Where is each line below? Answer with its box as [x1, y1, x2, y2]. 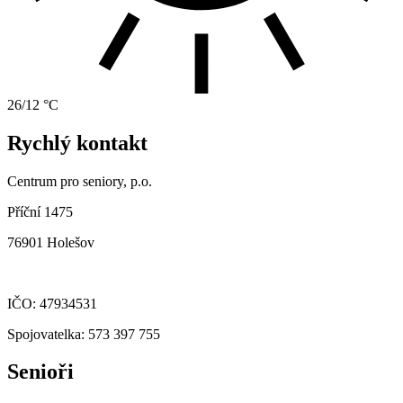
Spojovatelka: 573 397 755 [7, 326, 160, 342]
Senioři [7, 360, 74, 384]
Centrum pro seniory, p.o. [7, 173, 152, 189]
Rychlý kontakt [7, 130, 148, 155]
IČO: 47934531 [7, 295, 97, 311]
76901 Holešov [7, 234, 94, 250]
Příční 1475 [7, 203, 73, 219]
